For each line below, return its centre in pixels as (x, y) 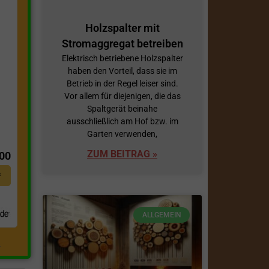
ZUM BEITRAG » (122, 154)
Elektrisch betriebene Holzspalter (122, 58)
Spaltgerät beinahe (122, 108)
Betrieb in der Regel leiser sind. (122, 83)
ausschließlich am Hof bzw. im (122, 121)
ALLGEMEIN (162, 215)
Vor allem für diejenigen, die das (122, 96)
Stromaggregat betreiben (122, 43)
